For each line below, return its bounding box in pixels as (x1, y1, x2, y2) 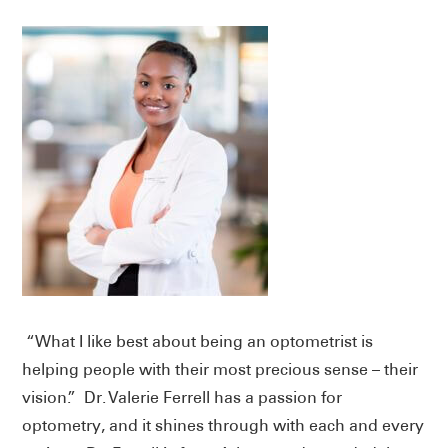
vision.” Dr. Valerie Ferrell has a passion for (22, 387, 343, 407)
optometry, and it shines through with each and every (22, 415, 425, 435)
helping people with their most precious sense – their (22, 359, 419, 379)
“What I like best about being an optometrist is (22, 331, 374, 351)
